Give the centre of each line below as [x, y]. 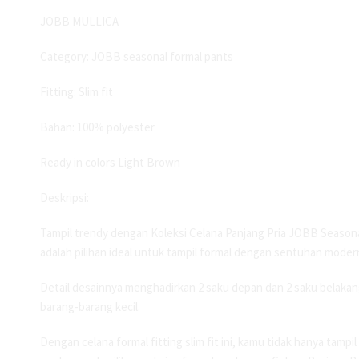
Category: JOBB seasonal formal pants [137, 57]
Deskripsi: [65, 198]
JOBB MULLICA [79, 21]
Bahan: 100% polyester [97, 127]
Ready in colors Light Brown [110, 163]
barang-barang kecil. [90, 307]
